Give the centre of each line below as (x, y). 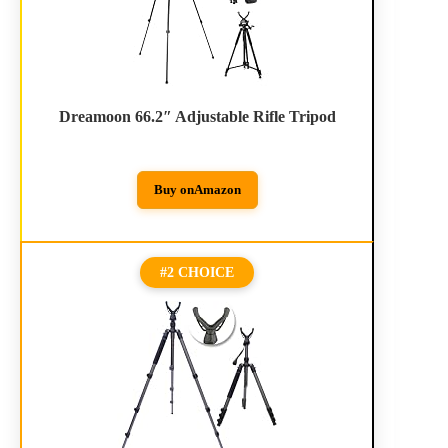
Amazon (217, 189)
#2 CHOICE (197, 273)
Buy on (173, 189)
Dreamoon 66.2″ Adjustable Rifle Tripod (197, 116)
